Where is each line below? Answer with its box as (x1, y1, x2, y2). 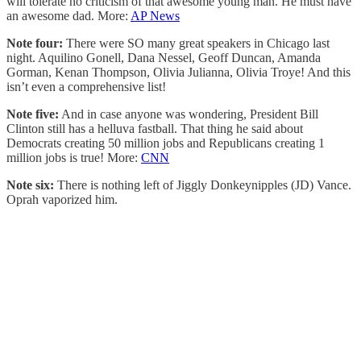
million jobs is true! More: (6, 150, 141, 164)
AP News (131, 8, 180, 23)
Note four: (6, 35, 63, 50)
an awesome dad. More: (6, 8, 131, 23)
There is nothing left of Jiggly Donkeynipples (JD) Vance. (54, 177, 351, 192)
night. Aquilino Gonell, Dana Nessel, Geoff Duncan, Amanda (6, 50, 321, 64)
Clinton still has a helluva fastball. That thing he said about (6, 121, 303, 135)
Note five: (6, 106, 59, 121)
